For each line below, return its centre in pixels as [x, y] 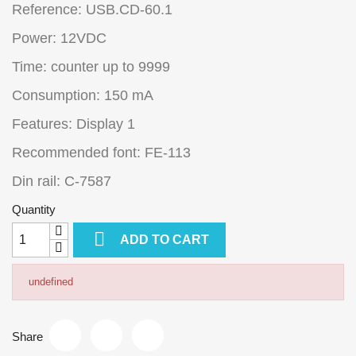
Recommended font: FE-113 [101, 152]
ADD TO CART [165, 240]
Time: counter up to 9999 [91, 66]
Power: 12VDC [59, 38]
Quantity [34, 209]
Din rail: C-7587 [62, 181]
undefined [51, 281]
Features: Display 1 [74, 124]
